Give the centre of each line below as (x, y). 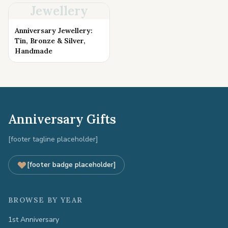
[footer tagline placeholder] (53, 139)
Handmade (34, 51)
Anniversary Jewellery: (54, 31)
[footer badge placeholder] (72, 165)
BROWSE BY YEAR (46, 200)
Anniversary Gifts (62, 119)
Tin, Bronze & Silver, (50, 41)
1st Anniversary (34, 220)
